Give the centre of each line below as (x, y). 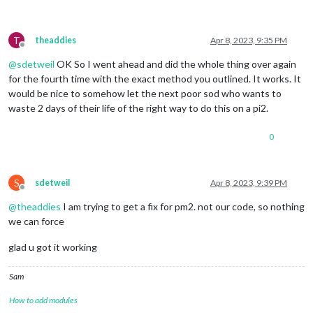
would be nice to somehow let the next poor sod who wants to (145, 94)
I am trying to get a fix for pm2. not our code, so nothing (183, 207)
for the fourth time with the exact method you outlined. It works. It (155, 79)
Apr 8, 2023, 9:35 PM (249, 41)
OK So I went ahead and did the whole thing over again (175, 64)
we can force (36, 221)
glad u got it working (53, 247)
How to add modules (43, 300)
